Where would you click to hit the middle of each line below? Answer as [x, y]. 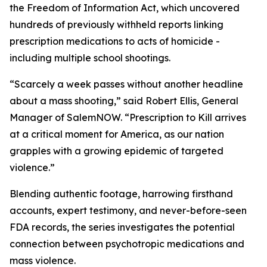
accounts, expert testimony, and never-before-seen [128, 210]
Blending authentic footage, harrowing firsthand [121, 194]
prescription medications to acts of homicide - [115, 41]
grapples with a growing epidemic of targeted [117, 151]
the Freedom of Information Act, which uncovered [125, 8]
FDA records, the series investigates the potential [122, 227]
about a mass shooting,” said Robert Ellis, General [124, 101]
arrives [229, 117]
